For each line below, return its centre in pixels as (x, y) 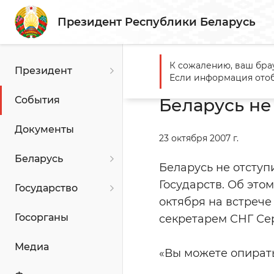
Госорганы (42, 217)
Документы (44, 129)
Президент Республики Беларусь (157, 22)
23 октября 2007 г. (199, 138)
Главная (177, 76)
